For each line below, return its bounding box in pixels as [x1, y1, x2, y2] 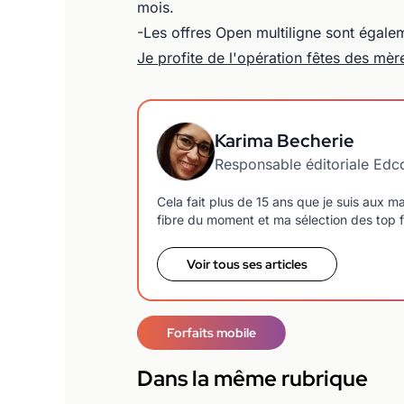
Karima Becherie [215, 128, 354, 152]
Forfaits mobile [167, 324, 256, 341]
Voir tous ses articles [187, 255, 308, 272]
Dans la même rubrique [137, 363, 368, 392]
